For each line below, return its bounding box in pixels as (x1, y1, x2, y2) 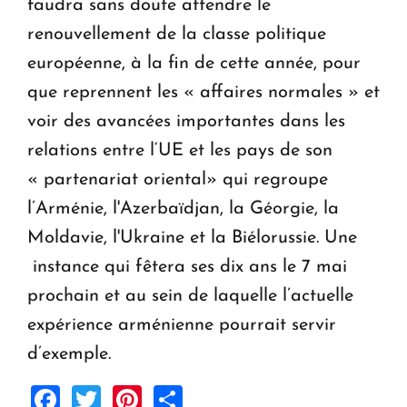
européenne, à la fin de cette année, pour (27, 54, 361, 73)
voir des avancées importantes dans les (27, 112, 345, 131)
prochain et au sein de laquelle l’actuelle (27, 286, 353, 305)
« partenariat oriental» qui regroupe (27, 170, 328, 189)
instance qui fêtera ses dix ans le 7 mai (27, 257, 347, 276)
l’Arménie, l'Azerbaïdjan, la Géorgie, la (27, 199, 339, 218)
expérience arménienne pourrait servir (27, 315, 336, 334)
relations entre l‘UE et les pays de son (27, 141, 333, 160)
